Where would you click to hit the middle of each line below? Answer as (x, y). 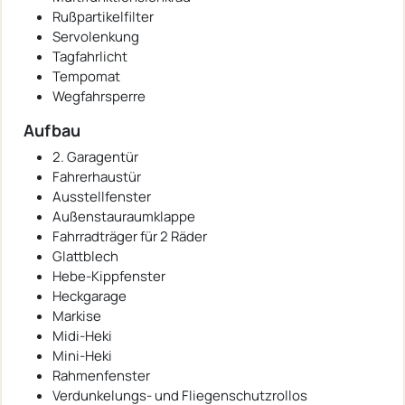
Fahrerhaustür (97, 177)
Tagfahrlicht (90, 57)
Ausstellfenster (102, 197)
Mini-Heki (82, 356)
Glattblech (85, 257)
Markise (77, 316)
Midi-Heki (82, 336)
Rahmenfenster (101, 376)
